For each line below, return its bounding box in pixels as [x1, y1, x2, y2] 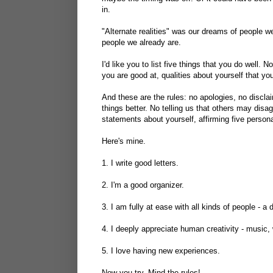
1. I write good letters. [102, 158, 179, 168]
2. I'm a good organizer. [102, 180, 184, 190]
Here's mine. [102, 136, 146, 146]
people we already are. [102, 37, 181, 47]
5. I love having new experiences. [102, 246, 220, 255]
